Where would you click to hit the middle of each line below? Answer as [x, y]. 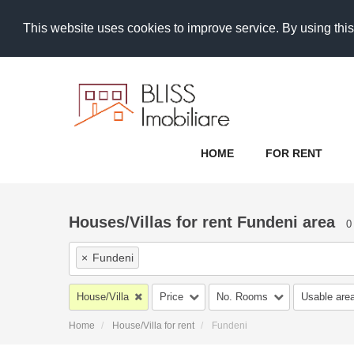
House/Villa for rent [153, 325]
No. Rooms [242, 296]
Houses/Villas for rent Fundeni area [202, 222]
